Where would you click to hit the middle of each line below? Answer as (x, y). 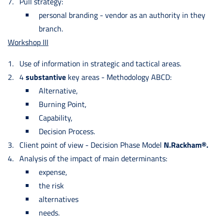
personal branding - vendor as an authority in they (122, 15)
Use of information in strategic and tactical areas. (100, 63)
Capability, (56, 117)
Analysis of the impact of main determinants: (93, 158)
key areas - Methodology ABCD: (120, 77)
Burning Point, (63, 104)
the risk (51, 185)
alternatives (59, 199)
